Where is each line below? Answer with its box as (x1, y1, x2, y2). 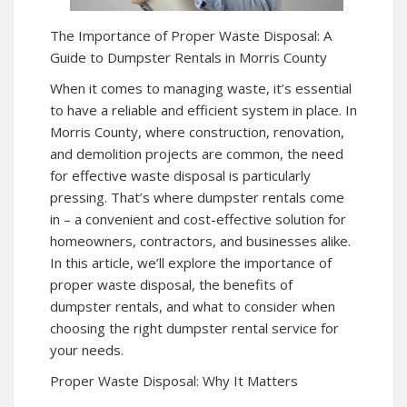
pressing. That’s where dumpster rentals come (50, 187, 344, 206)
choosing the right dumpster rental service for (50, 318, 339, 337)
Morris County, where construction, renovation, (50, 122, 344, 141)
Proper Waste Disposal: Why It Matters (50, 371, 298, 390)
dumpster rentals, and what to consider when (50, 296, 335, 315)
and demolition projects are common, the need (50, 144, 343, 163)
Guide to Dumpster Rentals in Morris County (50, 47, 327, 66)
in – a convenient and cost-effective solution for (50, 209, 346, 228)
